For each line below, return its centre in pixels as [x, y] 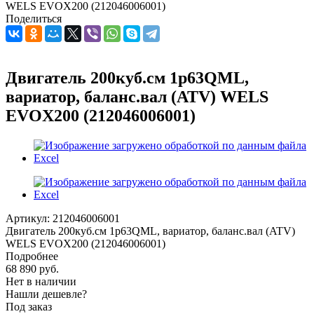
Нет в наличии [41, 281]
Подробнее [32, 256]
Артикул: [28, 218]
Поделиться [34, 19]
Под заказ [29, 306]
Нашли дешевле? [46, 294]
